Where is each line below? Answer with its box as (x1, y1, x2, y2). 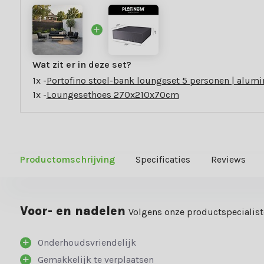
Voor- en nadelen (19, 204, 126, 219)
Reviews (210, 154, 246, 166)
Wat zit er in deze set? (32, 59, 131, 71)
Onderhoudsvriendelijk (37, 237, 136, 249)
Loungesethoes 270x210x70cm (46, 89, 179, 101)
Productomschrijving (19, 154, 115, 166)
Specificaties (135, 154, 190, 166)
